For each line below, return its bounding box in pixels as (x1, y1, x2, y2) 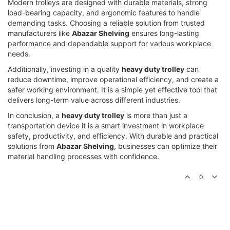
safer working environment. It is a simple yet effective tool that (8, 85, 217, 94)
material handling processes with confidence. (8, 152, 159, 161)
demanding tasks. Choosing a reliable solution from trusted (8, 18, 205, 27)
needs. (8, 49, 30, 58)
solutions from (8, 142, 56, 150)
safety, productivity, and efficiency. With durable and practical (8, 131, 218, 140)
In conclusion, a (8, 111, 62, 120)
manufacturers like (8, 29, 72, 37)
